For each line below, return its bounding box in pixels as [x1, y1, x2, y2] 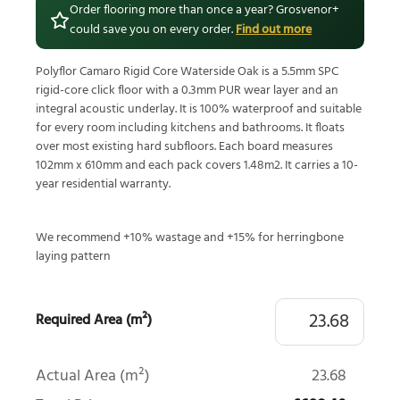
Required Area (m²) [36, 309, 152, 333]
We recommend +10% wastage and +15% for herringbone [36, 228, 344, 247]
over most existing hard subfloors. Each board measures [36, 137, 333, 157]
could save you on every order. [70, 20, 236, 41]
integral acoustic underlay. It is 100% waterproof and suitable [36, 100, 362, 120]
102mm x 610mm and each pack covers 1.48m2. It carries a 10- [36, 156, 358, 176]
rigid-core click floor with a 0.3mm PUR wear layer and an [36, 81, 338, 101]
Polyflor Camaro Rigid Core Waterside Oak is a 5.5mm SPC [36, 62, 338, 82]
